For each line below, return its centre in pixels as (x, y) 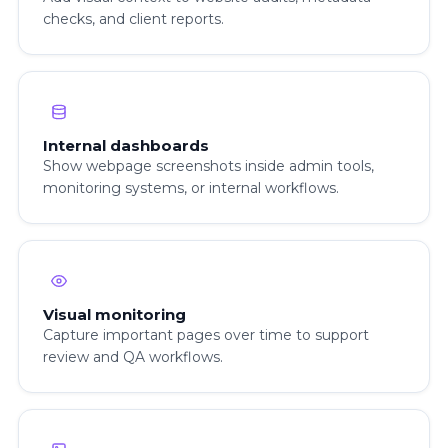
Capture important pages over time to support (206, 335)
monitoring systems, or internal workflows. (191, 188)
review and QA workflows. (133, 357)
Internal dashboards (126, 146)
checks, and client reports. (133, 19)
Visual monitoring (114, 315)
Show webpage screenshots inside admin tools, (208, 166)
